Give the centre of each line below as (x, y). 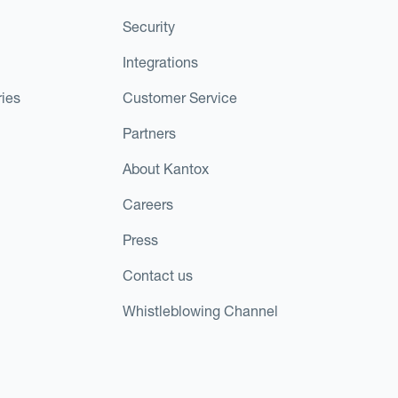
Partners (149, 133)
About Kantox (165, 168)
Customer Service (179, 97)
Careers (147, 204)
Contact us (157, 275)
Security (148, 26)
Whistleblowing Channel (200, 310)
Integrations (160, 62)
